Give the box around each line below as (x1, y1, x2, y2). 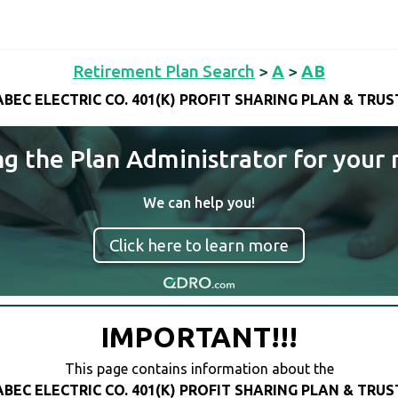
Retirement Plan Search (73, 61, 255, 81)
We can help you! (143, 195, 255, 211)
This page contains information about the (64, 361, 334, 378)
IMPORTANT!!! (100, 321, 298, 354)
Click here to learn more (109, 235, 289, 255)
